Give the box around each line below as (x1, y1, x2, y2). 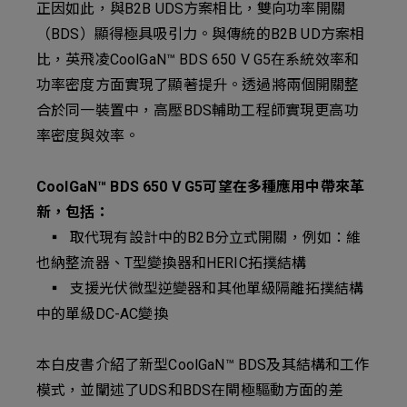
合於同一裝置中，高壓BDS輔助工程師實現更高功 (36, 102, 359, 119)
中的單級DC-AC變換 (36, 305, 168, 323)
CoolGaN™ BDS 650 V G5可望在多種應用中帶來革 (36, 178, 365, 195)
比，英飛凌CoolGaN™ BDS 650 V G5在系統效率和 (36, 51, 360, 68)
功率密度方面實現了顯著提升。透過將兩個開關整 (36, 76, 360, 94)
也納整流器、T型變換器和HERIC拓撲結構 (36, 254, 307, 272)
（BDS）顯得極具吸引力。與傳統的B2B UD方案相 (36, 25, 365, 43)
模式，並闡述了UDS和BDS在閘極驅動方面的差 (36, 382, 343, 399)
